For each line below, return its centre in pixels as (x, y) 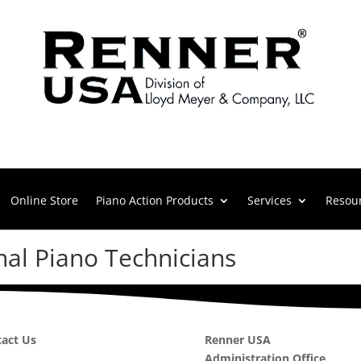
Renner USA (237, 340)
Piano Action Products (155, 200)
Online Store (44, 200)
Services (270, 200)
